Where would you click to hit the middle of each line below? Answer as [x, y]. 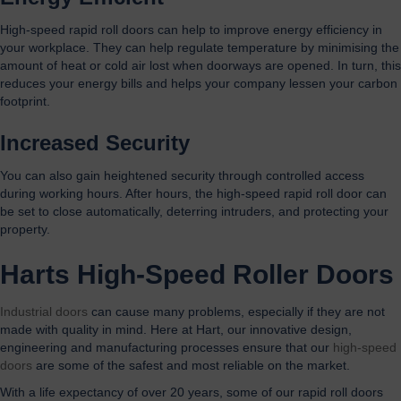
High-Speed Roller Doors [235, 274]
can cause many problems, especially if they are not [236, 311]
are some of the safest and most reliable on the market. [191, 365]
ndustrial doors [46, 311]
